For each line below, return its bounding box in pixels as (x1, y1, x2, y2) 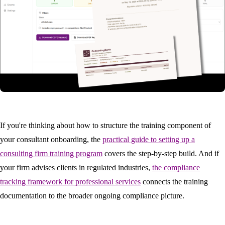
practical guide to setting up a (102, 135, 195, 144)
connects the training (141, 177, 208, 186)
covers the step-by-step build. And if (102, 149, 219, 158)
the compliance (152, 163, 200, 172)
